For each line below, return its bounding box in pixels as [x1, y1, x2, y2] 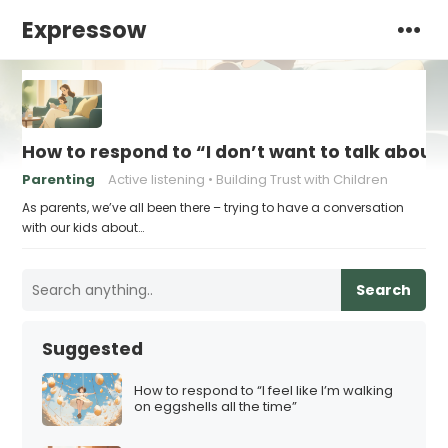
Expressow [22, 14, 147, 46]
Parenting [22, 170, 96, 189]
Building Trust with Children [216, 170, 389, 189]
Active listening [108, 170, 206, 189]
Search [355, 280, 411, 300]
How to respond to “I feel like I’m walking [134, 381, 394, 401]
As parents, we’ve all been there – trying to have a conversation [22, 199, 405, 216]
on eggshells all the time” [134, 397, 298, 417]
